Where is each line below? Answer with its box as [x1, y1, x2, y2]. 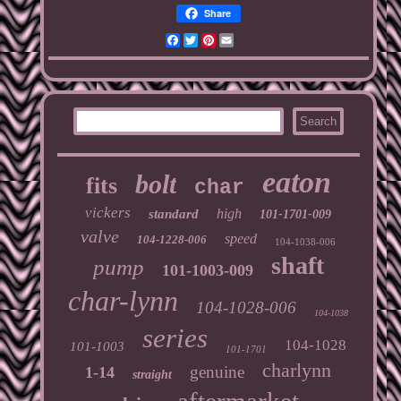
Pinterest [215, 30, 271, 48]
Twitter [197, 30, 243, 48]
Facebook [179, 30, 242, 48]
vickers [85, 203, 132, 221]
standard [149, 206, 200, 221]
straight [132, 367, 173, 381]
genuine [190, 362, 245, 381]
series [142, 321, 209, 354]
